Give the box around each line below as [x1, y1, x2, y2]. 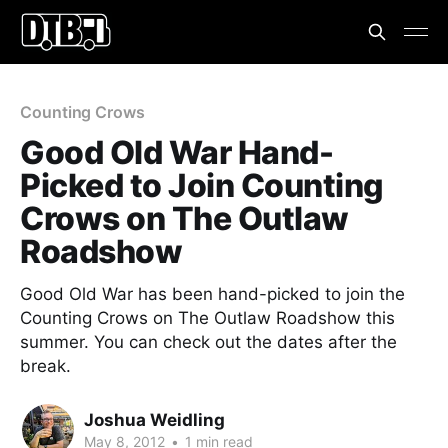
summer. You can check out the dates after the [20, 332, 397, 352]
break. [20, 356, 71, 376]
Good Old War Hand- [20, 133, 334, 172]
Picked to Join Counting [20, 166, 384, 205]
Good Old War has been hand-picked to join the [20, 284, 405, 304]
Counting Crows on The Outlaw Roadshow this [20, 308, 395, 328]
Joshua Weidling [84, 409, 225, 430]
